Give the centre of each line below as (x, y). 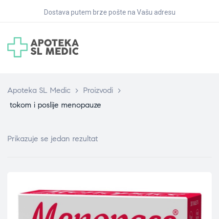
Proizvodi (98, 90)
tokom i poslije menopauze (55, 105)
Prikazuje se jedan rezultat (53, 139)
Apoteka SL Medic (39, 90)
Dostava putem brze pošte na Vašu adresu (109, 12)
